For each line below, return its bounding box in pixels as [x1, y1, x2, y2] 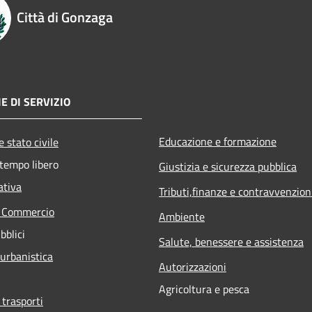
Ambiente [159, 208, 205, 225]
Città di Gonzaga [17, 6, 113, 28]
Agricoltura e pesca [159, 280, 249, 297]
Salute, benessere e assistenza [159, 233, 304, 250]
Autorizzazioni [159, 258, 226, 275]
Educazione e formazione [159, 132, 276, 150]
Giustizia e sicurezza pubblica [159, 157, 297, 175]
